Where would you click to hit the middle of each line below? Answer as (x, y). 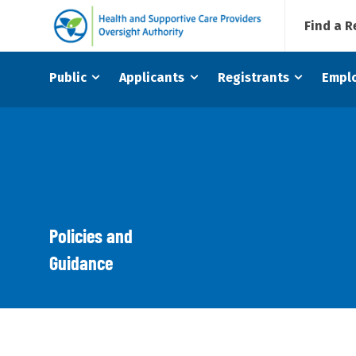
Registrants (253, 77)
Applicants (152, 77)
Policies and (91, 236)
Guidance (81, 263)
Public (68, 77)
